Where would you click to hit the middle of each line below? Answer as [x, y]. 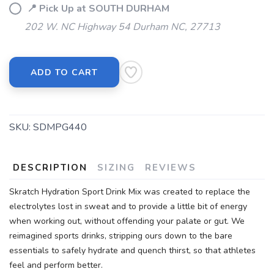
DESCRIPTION [50, 168]
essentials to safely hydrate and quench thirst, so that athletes [132, 250]
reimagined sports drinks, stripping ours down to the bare [121, 236]
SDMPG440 [60, 127]
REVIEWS [171, 168]
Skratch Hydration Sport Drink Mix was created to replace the [130, 192]
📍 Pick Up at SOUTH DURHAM [97, 9]
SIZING [116, 168]
